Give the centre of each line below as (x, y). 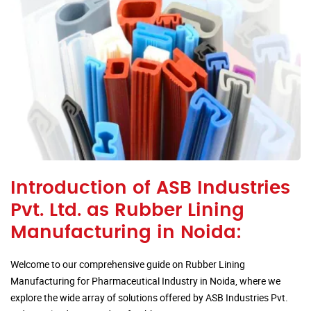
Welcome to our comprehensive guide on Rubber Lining (128, 264)
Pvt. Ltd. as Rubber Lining (127, 211)
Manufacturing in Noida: (126, 233)
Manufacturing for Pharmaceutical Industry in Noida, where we (145, 281)
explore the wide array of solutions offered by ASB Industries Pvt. (149, 298)
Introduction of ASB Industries (150, 188)
